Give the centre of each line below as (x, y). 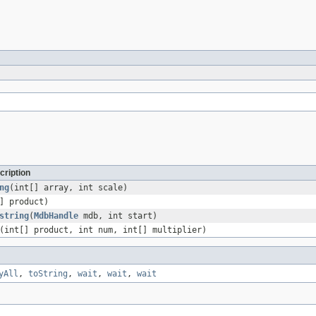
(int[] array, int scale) (68, 188)
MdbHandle (56, 216)
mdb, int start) (118, 216)
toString (48, 274)
